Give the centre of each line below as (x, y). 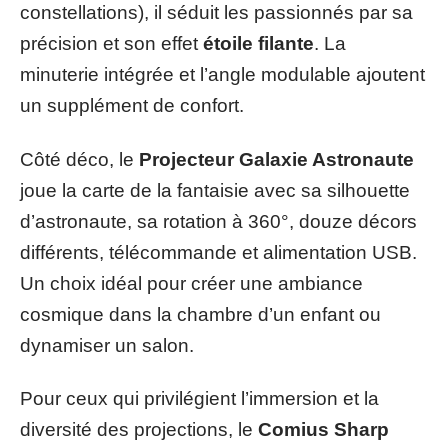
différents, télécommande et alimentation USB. (218, 252)
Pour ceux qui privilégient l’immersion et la (199, 398)
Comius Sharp (323, 429)
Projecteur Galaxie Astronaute (276, 159)
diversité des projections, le (139, 429)
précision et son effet (111, 43)
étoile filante (258, 43)
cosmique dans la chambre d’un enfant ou (200, 314)
